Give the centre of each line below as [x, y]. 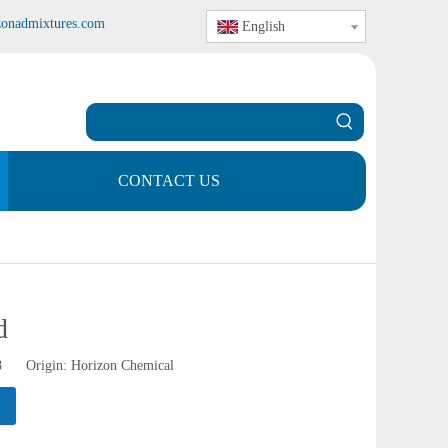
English [263, 26]
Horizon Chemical [122, 365]
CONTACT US [169, 180]
